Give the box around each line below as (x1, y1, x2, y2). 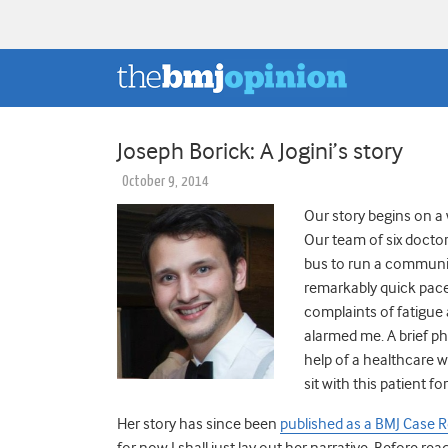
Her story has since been (117, 414, 280, 433)
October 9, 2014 (122, 173, 209, 189)
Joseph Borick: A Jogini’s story (117, 136, 403, 165)
